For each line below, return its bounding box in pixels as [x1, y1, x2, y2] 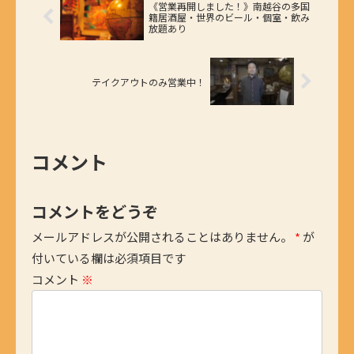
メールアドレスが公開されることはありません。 [32, 228, 292, 245]
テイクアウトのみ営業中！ [92, 74, 206, 88]
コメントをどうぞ [32, 199, 158, 223]
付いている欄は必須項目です [32, 249, 186, 266]
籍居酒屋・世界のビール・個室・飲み [148, 9, 310, 24]
